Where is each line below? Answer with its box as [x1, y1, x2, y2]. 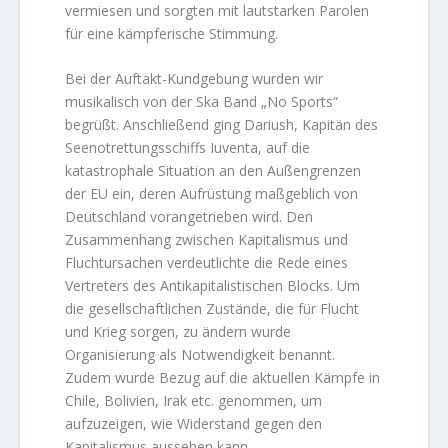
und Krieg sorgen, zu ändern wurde [65, 322, 292, 342]
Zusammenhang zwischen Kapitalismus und [65, 230, 349, 250]
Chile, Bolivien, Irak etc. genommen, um [65, 391, 323, 411]
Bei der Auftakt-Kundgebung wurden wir [65, 69, 324, 89]
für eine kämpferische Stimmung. [65, 23, 279, 43]
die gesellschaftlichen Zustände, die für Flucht [65, 299, 360, 319]
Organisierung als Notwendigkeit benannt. [65, 345, 336, 365]
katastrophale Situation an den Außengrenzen [65, 161, 362, 181]
